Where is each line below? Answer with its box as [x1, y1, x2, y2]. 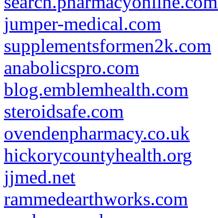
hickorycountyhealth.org [4, 145, 192, 165]
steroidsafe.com [4, 101, 124, 122]
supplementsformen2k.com [4, 35, 211, 56]
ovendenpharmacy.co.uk [4, 123, 190, 144]
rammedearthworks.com [4, 188, 188, 209]
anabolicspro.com [4, 57, 139, 78]
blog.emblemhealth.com [4, 79, 188, 100]
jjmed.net [4, 166, 75, 187]
